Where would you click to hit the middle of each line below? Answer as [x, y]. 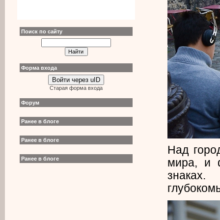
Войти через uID [76, 80]
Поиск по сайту [42, 31]
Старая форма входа [76, 88]
